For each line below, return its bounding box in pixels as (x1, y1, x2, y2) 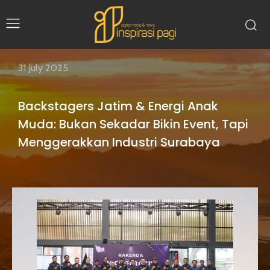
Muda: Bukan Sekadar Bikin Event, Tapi (18, 116, 248, 133)
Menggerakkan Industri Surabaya (18, 134, 220, 151)
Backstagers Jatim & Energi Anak (18, 98, 218, 115)
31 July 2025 (18, 61, 68, 74)
